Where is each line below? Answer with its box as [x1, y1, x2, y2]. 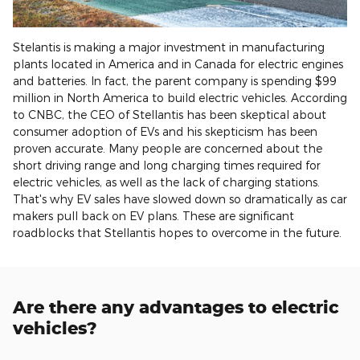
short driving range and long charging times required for [13, 158, 321, 172]
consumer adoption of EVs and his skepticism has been [13, 125, 317, 138]
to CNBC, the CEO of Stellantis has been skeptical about [13, 108, 326, 121]
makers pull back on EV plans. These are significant [13, 209, 294, 223]
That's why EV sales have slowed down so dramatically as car [13, 192, 347, 206]
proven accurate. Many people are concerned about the [13, 141, 322, 155]
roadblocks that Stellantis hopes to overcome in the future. [13, 226, 342, 239]
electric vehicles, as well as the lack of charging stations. [13, 175, 320, 189]
